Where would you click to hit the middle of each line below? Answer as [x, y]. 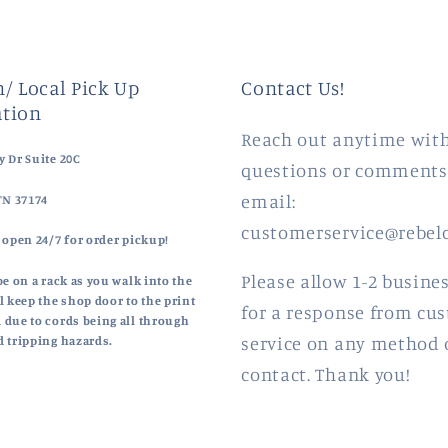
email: [268, 200]
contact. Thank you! [326, 374]
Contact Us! [293, 87]
